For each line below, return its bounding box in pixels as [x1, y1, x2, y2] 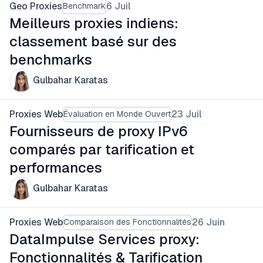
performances [9, 158, 102, 177]
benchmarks [9, 50, 92, 69]
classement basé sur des [9, 32, 177, 50]
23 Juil [171, 107, 201, 120]
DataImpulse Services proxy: [9, 230, 200, 248]
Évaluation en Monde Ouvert [63, 109, 171, 120]
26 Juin [192, 215, 225, 228]
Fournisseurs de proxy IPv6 [9, 122, 188, 140]
